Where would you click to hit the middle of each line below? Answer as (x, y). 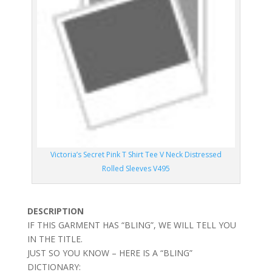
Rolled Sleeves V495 (136, 169)
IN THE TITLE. (55, 239)
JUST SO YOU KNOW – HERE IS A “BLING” (110, 253)
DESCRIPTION (55, 211)
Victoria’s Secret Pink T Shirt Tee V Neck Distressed (136, 155)
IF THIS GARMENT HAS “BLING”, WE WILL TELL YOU (131, 225)
